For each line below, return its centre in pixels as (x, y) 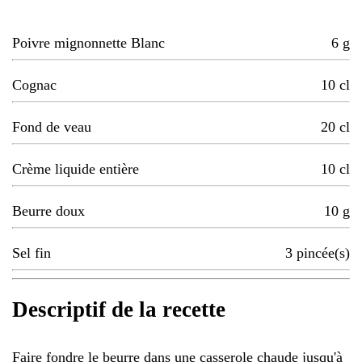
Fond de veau (52, 127)
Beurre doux (48, 211)
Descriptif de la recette (119, 310)
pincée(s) (323, 253)
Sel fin (32, 253)
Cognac (34, 85)
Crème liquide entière (76, 169)
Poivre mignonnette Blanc (88, 43)
